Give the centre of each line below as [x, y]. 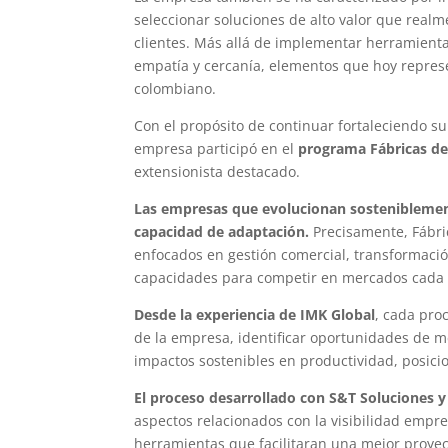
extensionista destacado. [217, 171]
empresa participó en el [216, 148]
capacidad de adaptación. [222, 231]
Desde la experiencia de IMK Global [255, 314]
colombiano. [175, 88]
